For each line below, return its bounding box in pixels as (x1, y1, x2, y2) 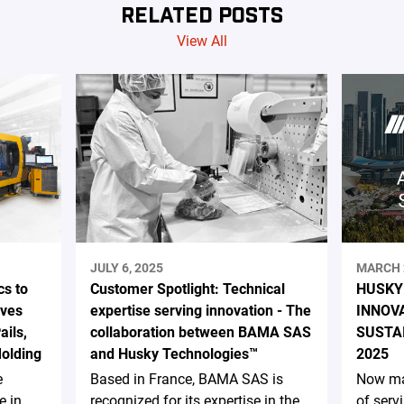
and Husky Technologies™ (90, 345, 259, 363)
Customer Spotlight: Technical (90, 280, 286, 298)
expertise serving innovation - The (90, 302, 312, 320)
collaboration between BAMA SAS (90, 324, 312, 342)
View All (177, 32, 227, 50)
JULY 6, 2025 (90, 261, 164, 276)
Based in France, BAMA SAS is (90, 371, 284, 389)
